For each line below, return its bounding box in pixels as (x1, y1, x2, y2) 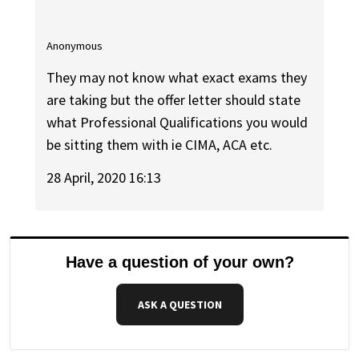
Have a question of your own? (65, 252, 294, 271)
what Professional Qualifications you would (46, 113, 309, 132)
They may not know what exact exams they (46, 68, 308, 87)
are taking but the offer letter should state (46, 91, 301, 110)
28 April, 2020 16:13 (46, 167, 162, 187)
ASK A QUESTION (137, 296, 222, 312)
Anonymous (46, 38, 103, 53)
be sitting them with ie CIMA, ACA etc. (46, 135, 273, 155)
